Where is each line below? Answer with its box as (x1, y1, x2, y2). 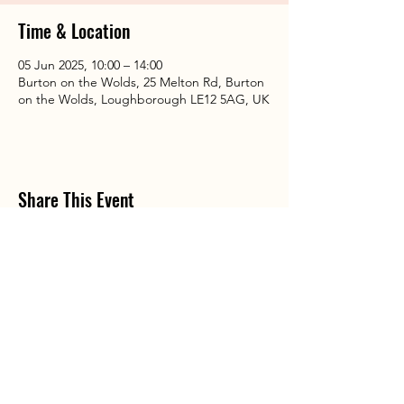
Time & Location (18, 17, 130, 44)
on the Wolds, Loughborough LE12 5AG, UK (18, 91, 270, 107)
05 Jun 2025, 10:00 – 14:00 (18, 57, 162, 73)
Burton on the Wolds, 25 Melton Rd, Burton (18, 74, 264, 90)
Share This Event (18, 186, 134, 213)
